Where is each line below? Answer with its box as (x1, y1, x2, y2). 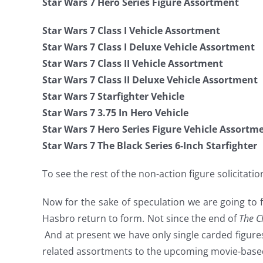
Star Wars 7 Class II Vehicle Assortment (42, 57, 223, 70)
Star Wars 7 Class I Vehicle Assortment (42, 24, 220, 37)
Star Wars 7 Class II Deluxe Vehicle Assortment (42, 73, 258, 86)
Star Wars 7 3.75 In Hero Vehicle (42, 106, 188, 119)
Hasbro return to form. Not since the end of (42, 212, 240, 225)
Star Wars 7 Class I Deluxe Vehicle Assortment (42, 41, 255, 53)
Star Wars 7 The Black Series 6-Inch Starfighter (42, 139, 257, 152)
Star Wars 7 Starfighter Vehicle (42, 90, 184, 103)
